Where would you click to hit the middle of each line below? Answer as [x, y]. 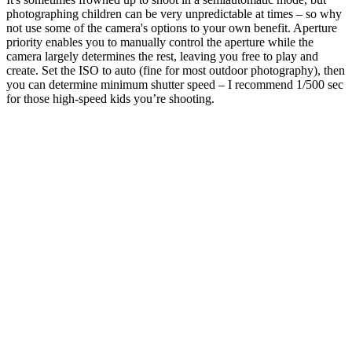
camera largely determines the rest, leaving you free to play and [162, 56]
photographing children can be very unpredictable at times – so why [174, 13]
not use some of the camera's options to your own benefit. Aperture [172, 27]
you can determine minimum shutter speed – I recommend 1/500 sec [175, 84]
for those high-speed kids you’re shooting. [110, 98]
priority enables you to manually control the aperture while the [160, 42]
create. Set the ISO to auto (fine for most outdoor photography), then [176, 70]
